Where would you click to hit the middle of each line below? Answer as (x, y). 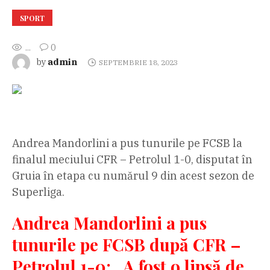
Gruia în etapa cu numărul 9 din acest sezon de (133, 175)
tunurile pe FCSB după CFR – (127, 244)
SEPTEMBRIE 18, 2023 (138, 62)
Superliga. (38, 192)
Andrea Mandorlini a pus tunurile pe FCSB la (127, 143)
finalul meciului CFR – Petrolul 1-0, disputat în (132, 159)
